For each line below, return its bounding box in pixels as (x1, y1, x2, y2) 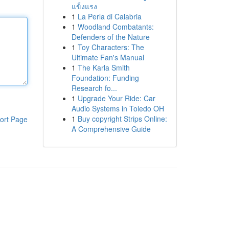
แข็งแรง (71, 1, 97, 11)
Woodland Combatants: (77, 21, 154, 32)
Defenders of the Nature (71, 32, 150, 42)
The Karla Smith (77, 62, 130, 73)
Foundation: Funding (71, 73, 139, 83)
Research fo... (71, 83, 117, 93)
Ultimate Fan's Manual (71, 52, 144, 62)
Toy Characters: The (77, 42, 144, 52)
